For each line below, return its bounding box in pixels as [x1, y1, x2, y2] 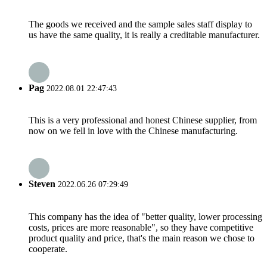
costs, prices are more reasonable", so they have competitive [29, 222, 253, 232]
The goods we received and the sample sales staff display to [29, 18, 252, 29]
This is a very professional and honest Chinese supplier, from [29, 115, 257, 126]
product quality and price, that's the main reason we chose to [29, 232, 254, 243]
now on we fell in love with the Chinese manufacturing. [29, 126, 238, 136]
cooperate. [29, 243, 67, 254]
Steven [29, 179, 55, 190]
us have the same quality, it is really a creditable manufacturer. [29, 29, 260, 40]
